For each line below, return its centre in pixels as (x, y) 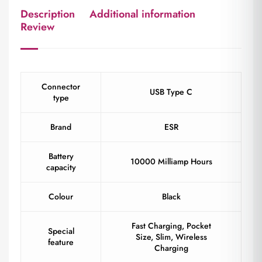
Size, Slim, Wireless (171, 237)
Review (37, 27)
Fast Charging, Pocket (171, 225)
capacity (61, 167)
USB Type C (171, 92)
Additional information (142, 14)
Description (48, 14)
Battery (61, 156)
